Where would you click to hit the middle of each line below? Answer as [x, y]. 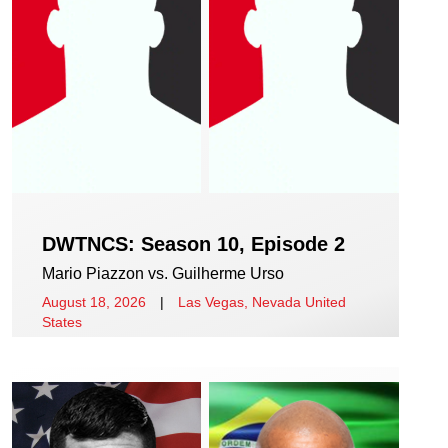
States [62, 321]
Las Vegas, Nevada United [262, 301]
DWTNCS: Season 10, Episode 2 [193, 243]
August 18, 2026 [94, 301]
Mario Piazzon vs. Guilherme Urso [163, 273]
